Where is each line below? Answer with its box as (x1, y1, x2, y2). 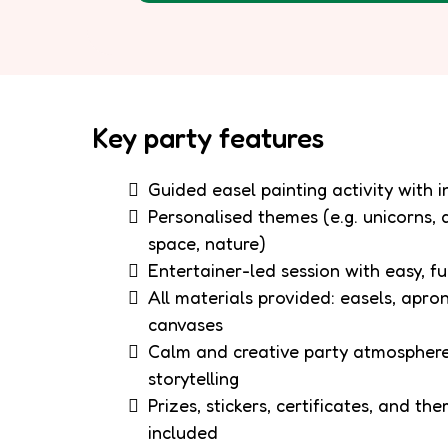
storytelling (148, 366, 239, 389)
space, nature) (148, 231, 266, 254)
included (148, 420, 218, 443)
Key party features (92, 120, 324, 155)
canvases (148, 312, 223, 335)
